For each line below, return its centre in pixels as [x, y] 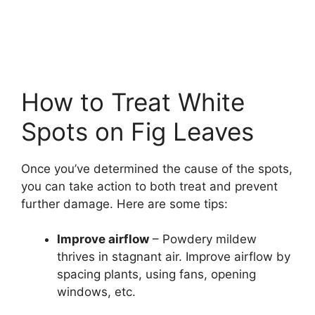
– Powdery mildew [203, 239]
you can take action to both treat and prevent [149, 186]
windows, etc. [96, 292]
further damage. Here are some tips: [124, 204]
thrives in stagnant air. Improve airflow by [174, 257]
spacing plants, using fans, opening [156, 275]
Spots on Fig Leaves [137, 131]
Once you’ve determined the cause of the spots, [157, 168]
